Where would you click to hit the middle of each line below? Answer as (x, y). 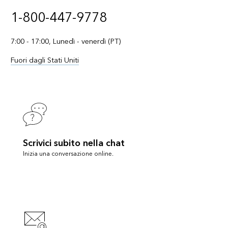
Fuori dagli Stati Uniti (45, 60)
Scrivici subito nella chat (74, 143)
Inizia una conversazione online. (68, 154)
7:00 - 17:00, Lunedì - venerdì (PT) (65, 41)
